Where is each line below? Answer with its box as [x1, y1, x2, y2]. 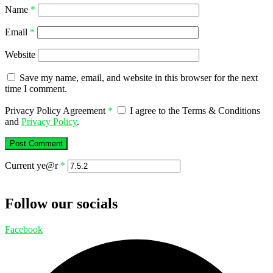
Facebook [5, 224, 43, 235]
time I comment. [5, 83, 67, 94]
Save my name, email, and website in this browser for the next [19, 73, 258, 83]
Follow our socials [5, 196, 118, 212]
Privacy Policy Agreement [5, 105, 108, 116]
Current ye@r [5, 160, 60, 171]
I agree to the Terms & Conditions [127, 105, 260, 116]
